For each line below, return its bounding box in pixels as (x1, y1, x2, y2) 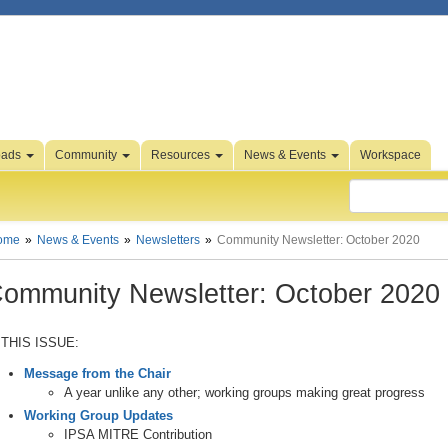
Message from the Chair (24, 366, 171, 381)
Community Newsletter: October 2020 (217, 233, 420, 247)
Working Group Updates (24, 407, 173, 423)
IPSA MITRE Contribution (64, 426, 212, 442)
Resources (151, 148, 213, 162)
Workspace (360, 148, 421, 162)
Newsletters (136, 233, 200, 247)
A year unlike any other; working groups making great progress (64, 385, 425, 400)
